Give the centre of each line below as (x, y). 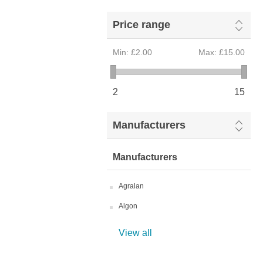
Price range (141, 25)
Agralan (131, 186)
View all (135, 233)
